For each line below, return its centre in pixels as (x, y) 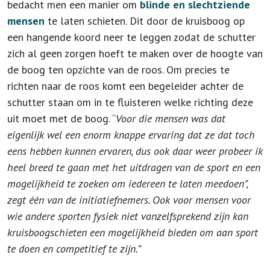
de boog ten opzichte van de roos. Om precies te (118, 70)
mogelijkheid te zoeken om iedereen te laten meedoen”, (127, 184)
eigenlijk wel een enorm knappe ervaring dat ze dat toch (131, 135)
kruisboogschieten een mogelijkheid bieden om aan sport (133, 232)
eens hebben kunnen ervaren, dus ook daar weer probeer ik (135, 151)
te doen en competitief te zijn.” (74, 249)
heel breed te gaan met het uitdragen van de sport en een (134, 167)
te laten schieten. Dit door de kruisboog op (145, 21)
